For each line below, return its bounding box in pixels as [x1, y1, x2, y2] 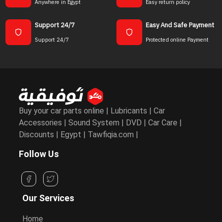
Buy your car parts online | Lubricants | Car [19, 106, 165, 115]
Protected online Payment [146, 35, 209, 44]
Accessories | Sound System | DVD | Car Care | [19, 117, 182, 127]
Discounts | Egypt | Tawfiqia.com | [19, 129, 138, 139]
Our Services [22, 192, 74, 203]
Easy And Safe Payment [146, 20, 214, 30]
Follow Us [19, 148, 59, 159]
